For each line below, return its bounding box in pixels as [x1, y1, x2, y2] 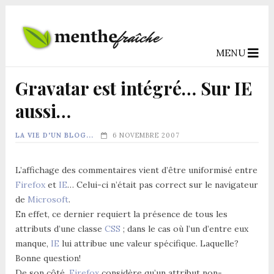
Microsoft [27, 193, 68, 205]
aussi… [15, 98, 71, 122]
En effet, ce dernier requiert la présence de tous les [15, 208, 228, 220]
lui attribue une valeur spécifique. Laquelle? [59, 237, 239, 249]
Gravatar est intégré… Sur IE [15, 76, 252, 100]
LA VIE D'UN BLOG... [15, 130, 94, 139]
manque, [15, 237, 51, 249]
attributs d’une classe [15, 223, 105, 234]
